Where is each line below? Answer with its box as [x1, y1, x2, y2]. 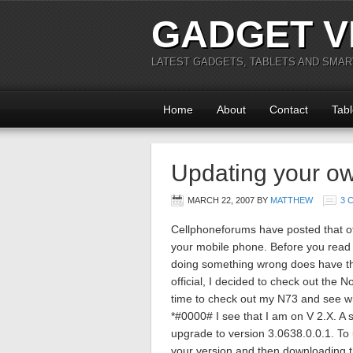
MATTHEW [270, 195, 313, 205]
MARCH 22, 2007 [188, 195, 255, 205]
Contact [269, 103, 308, 116]
